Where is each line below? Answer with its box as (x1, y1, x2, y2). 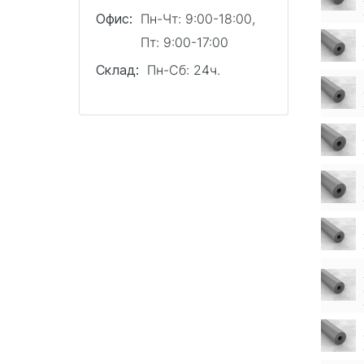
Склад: (96, 62, 139, 78)
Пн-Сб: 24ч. (147, 62, 220, 78)
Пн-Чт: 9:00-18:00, (141, 11, 259, 27)
